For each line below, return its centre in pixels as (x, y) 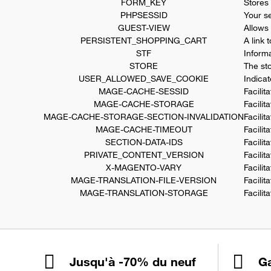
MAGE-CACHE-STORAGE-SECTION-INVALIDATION (144, 117)
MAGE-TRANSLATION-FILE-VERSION (144, 180)
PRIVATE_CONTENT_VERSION (144, 155)
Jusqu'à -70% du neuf (133, 262)
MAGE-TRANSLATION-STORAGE (144, 193)
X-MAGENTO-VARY (144, 168)
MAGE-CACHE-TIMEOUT (144, 129)
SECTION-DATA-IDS (144, 142)
